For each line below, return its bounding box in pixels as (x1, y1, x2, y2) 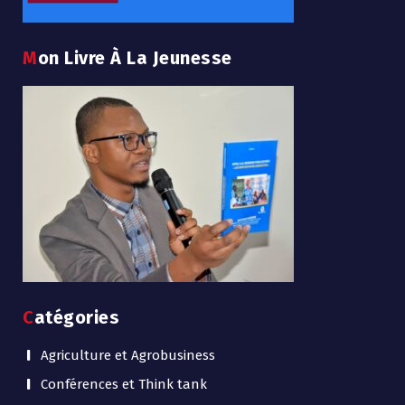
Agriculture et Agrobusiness (41, 346, 215, 363)
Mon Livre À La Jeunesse (37, 46, 232, 69)
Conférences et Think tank (41, 375, 207, 392)
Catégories (33, 306, 119, 328)
